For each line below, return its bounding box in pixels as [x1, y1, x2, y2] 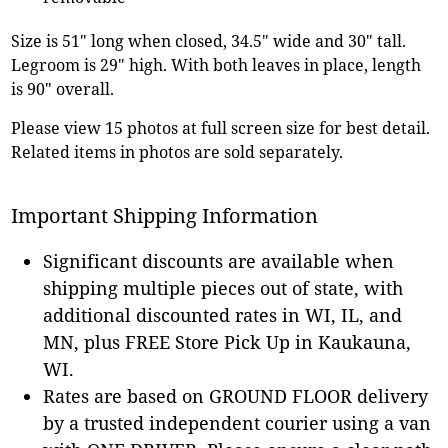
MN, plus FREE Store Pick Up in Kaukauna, [43, 329, 412, 354]
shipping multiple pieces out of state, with [43, 275, 404, 300]
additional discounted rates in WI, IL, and [43, 302, 403, 327]
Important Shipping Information [11, 201, 319, 229]
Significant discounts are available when [43, 248, 395, 273]
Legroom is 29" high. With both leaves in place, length [11, 53, 422, 76]
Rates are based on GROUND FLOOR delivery [43, 383, 429, 408]
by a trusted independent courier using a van [43, 410, 432, 435]
